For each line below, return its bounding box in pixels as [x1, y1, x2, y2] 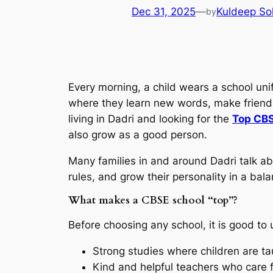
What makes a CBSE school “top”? [68, 193, 238, 208]
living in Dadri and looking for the [68, 112, 232, 125]
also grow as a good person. [68, 128, 207, 141]
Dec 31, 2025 [132, 5, 196, 18]
